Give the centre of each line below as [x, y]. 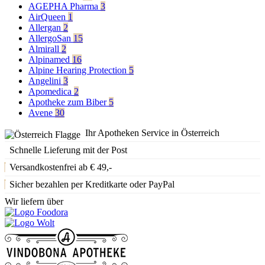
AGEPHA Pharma [64, 7]
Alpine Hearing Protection [79, 70]
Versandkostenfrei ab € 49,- [61, 167]
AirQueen [48, 17]
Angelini [46, 81]
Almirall [45, 49]
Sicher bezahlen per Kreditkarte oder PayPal [92, 185]
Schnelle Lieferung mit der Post [68, 150]
